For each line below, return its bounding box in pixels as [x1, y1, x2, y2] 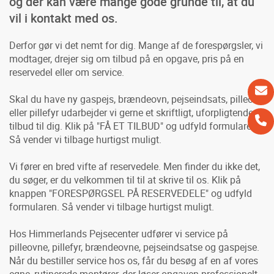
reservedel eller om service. [9, 65, 124, 79]
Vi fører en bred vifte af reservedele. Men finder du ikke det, [9, 159, 260, 173]
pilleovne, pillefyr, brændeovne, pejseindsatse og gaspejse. [9, 240, 259, 254]
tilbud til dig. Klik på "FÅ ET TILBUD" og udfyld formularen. [9, 119, 259, 133]
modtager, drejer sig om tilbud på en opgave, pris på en [9, 51, 244, 65]
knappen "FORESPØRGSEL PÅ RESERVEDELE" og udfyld [9, 186, 252, 200]
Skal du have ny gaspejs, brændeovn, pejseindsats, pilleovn [9, 92, 264, 106]
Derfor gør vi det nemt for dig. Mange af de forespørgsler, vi [9, 38, 263, 52]
